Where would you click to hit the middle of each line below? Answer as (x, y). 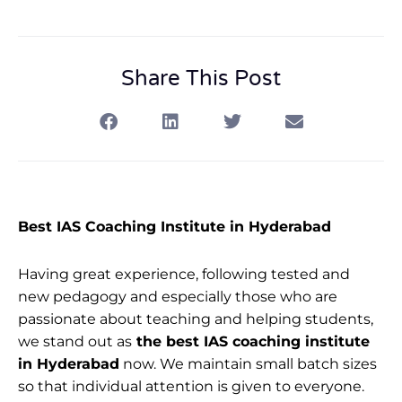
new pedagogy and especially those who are (178, 296)
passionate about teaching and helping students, (196, 319)
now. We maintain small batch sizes (248, 363)
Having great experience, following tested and (184, 274)
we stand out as (75, 341)
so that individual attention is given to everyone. (191, 386)
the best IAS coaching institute (251, 341)
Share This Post (201, 78)
